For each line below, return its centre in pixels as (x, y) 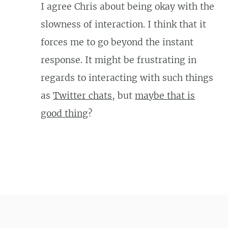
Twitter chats (83, 95)
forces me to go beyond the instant (117, 42)
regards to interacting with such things (127, 78)
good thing (65, 113)
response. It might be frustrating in (119, 60)
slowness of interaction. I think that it (124, 24)
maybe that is (165, 95)
